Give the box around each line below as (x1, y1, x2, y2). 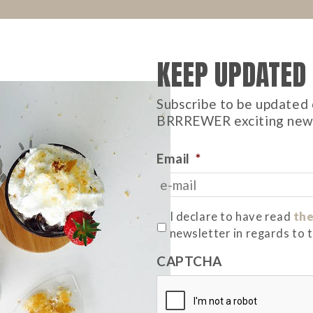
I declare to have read (169, 210, 293, 224)
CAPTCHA (156, 253, 222, 269)
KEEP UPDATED (156, 54, 306, 96)
